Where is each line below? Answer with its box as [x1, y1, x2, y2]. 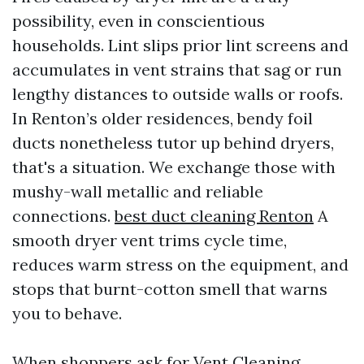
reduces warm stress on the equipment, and [12, 254, 349, 275]
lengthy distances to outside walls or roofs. [12, 84, 343, 105]
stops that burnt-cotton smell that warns [12, 279, 327, 300]
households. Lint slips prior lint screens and [12, 35, 349, 56]
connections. [12, 206, 115, 227]
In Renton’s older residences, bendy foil [12, 108, 313, 129]
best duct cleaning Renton [115, 206, 314, 227]
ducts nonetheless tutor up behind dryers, [12, 132, 334, 154]
